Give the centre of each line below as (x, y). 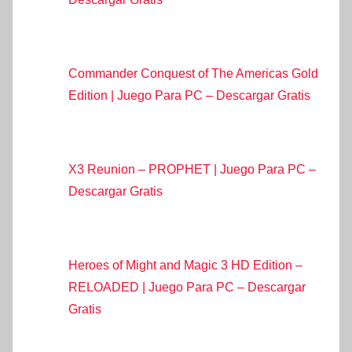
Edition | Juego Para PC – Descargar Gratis (189, 96)
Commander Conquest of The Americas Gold (193, 74)
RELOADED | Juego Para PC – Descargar (187, 288)
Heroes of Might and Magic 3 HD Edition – (185, 266)
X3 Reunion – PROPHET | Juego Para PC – (192, 170)
